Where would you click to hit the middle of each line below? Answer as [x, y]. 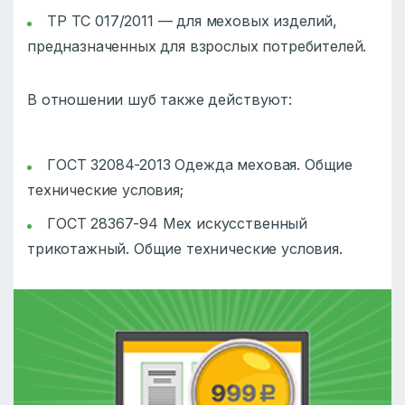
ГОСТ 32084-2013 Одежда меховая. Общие [200, 164]
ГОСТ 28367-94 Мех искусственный [178, 223]
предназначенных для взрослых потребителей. [197, 46]
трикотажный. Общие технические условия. [185, 248]
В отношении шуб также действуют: [160, 99]
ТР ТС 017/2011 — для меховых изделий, [193, 20]
